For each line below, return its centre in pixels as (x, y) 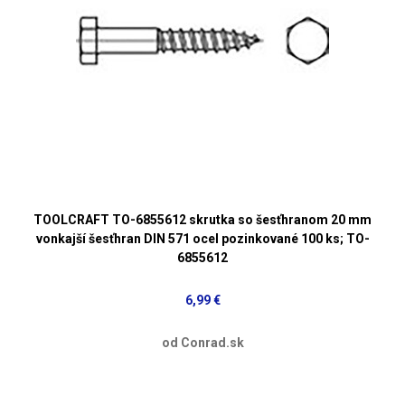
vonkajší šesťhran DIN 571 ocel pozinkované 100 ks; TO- (202, 238)
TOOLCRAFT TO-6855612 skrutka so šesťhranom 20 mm (202, 219)
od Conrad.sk (202, 342)
